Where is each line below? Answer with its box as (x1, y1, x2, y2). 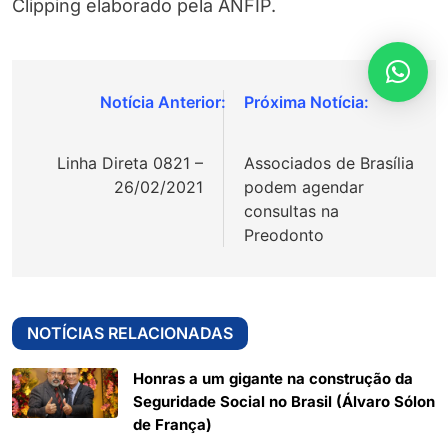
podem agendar (244, 177, 364, 198)
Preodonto (244, 225, 324, 246)
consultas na (244, 201, 339, 222)
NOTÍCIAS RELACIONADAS (27, 323, 233, 344)
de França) (133, 416, 212, 435)
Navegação (31, 92, 160, 122)
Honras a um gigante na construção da (133, 370, 413, 389)
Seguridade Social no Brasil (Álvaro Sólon (133, 393, 435, 412)
